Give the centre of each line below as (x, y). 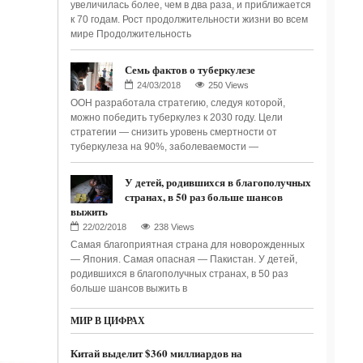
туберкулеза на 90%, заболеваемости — (164, 147)
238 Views (174, 227)
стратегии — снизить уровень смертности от (173, 132)
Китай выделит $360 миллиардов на (156, 353)
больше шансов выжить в (128, 288)
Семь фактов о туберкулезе (190, 69)
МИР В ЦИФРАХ (107, 320)
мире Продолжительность (130, 34)
